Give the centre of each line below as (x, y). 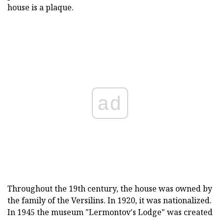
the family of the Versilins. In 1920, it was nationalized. (110, 201)
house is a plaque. (41, 8)
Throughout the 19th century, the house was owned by (110, 189)
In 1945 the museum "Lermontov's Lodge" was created (110, 212)
